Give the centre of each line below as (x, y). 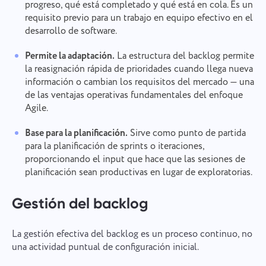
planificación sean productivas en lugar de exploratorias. (138, 172)
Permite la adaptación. (69, 56)
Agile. (36, 108)
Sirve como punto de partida (186, 133)
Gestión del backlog (80, 203)
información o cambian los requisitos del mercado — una (139, 82)
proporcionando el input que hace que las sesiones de (135, 159)
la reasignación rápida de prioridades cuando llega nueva (139, 69)
